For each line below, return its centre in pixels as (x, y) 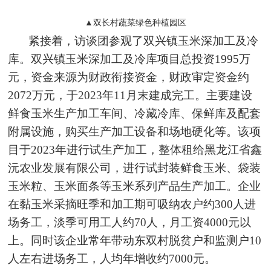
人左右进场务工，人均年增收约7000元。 (112, 258)
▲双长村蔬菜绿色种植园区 (135, 22)
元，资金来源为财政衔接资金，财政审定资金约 (129, 77)
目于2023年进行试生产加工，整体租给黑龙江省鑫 (135, 149)
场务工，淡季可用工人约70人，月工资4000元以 (130, 222)
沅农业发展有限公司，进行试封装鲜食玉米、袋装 (135, 168)
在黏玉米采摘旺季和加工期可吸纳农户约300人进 (132, 204)
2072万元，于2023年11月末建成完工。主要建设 (130, 95)
